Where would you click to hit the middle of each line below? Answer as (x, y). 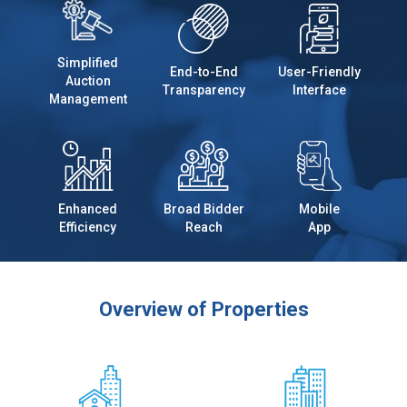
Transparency (203, 90)
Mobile (319, 209)
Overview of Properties (203, 310)
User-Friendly (319, 72)
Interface (319, 90)
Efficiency (88, 228)
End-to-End (203, 72)
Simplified (88, 63)
